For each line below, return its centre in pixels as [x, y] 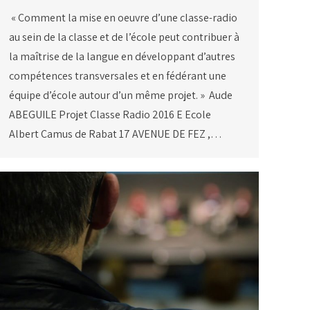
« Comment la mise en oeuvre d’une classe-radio [123, 18]
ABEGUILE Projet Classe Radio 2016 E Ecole [110, 115]
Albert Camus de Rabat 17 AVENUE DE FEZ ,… [116, 134]
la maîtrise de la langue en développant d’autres [122, 57]
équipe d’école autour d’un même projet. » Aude [121, 95]
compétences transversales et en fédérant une [118, 76]
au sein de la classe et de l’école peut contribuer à [124, 37]
